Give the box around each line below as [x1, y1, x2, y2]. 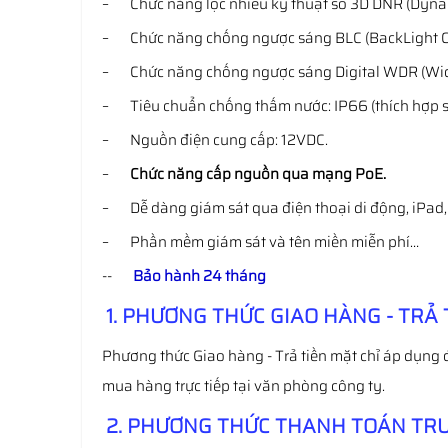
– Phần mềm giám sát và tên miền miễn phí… [102, 230, 419, 254]
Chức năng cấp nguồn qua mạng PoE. [130, 162, 386, 186]
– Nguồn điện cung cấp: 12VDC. [102, 128, 328, 152]
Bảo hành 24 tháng [133, 264, 266, 288]
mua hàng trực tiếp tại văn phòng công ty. [102, 374, 385, 398]
